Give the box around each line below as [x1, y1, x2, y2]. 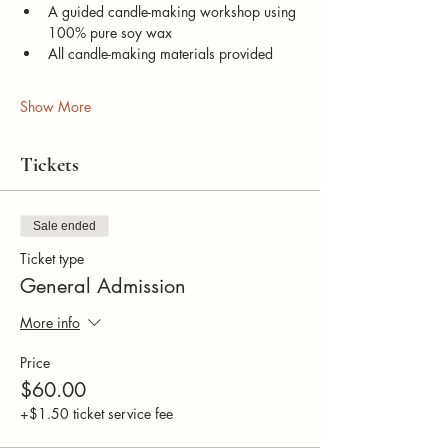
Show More [20, 96, 91, 116]
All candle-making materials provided [48, 43, 273, 63]
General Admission [20, 272, 186, 299]
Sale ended [33, 218, 96, 233]
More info [20, 312, 80, 332]
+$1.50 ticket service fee [20, 403, 173, 423]
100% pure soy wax [48, 22, 172, 42]
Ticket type [20, 248, 84, 268]
